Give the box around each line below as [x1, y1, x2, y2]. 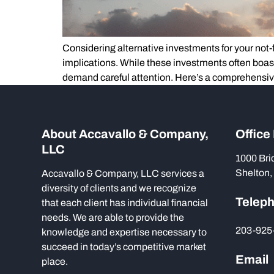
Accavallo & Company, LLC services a [42, 168, 204, 179]
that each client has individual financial [42, 198, 208, 208]
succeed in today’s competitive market [42, 242, 206, 252]
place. [42, 256, 68, 267]
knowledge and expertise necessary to [42, 227, 207, 237]
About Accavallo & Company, [42, 127, 209, 141]
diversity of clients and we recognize [42, 183, 196, 193]
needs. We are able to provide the [42, 212, 184, 223]
